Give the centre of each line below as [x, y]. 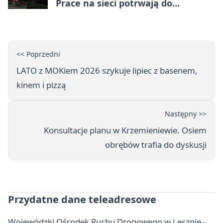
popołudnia [81, 15]
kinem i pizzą [41, 85]
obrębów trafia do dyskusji [156, 144]
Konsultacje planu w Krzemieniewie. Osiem [125, 130]
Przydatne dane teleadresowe [82, 199]
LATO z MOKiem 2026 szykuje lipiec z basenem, [107, 70]
